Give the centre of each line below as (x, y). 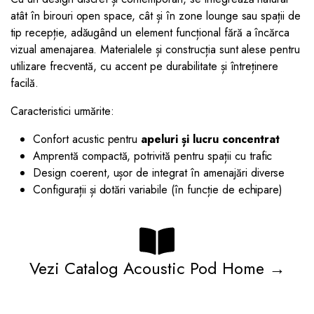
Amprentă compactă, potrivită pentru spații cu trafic (153, 156)
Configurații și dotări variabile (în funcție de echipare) (158, 189)
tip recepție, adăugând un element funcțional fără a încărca (150, 32)
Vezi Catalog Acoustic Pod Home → (157, 268)
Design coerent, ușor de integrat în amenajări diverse (159, 172)
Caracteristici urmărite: (63, 111)
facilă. (25, 83)
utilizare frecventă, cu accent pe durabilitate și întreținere (145, 66)
